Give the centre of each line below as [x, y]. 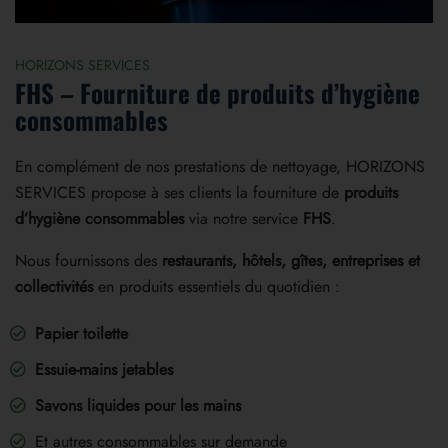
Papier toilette [81, 333]
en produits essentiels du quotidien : [216, 286]
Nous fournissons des [88, 260]
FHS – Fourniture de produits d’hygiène [217, 92]
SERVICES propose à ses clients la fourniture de [179, 192]
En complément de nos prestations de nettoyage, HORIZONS [220, 166]
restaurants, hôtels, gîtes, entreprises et [291, 260]
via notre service [243, 218]
